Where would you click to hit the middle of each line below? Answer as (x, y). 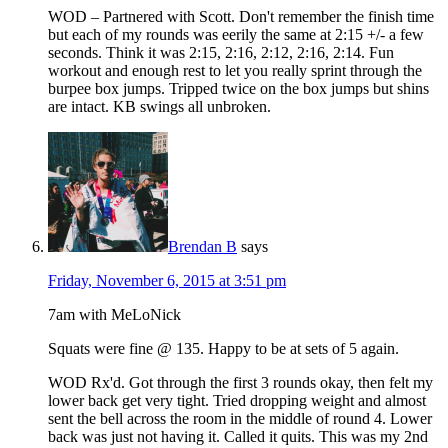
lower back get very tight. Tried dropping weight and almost (237, 400)
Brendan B (202, 246)
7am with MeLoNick (114, 314)
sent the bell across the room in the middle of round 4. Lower (240, 418)
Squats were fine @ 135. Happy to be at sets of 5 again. (223, 348)
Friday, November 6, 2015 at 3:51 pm (167, 280)
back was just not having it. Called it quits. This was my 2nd (238, 436)
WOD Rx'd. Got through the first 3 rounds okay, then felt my (240, 382)
